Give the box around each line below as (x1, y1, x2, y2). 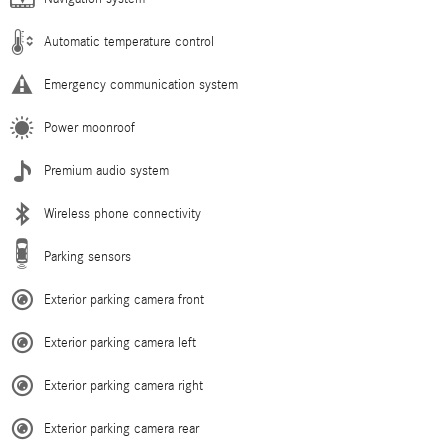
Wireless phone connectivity (44, 206, 201, 222)
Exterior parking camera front (44, 292, 204, 308)
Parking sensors (44, 249, 131, 265)
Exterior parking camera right (44, 378, 203, 394)
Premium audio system (44, 163, 169, 179)
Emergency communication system (44, 77, 238, 93)
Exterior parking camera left (44, 335, 196, 351)
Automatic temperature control (44, 34, 214, 50)
